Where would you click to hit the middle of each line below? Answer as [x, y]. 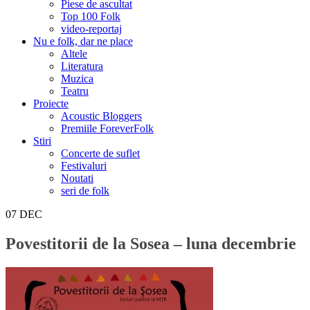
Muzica [77, 79]
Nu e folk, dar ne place [83, 41]
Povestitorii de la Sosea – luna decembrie [151, 243]
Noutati [77, 178]
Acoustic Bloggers [101, 116]
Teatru [75, 91]
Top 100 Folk [91, 16]
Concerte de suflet [100, 153]
